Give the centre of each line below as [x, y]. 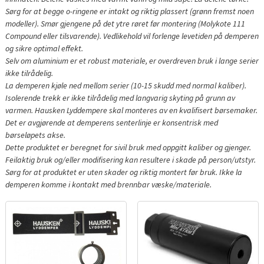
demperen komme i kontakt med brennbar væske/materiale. [108, 184]
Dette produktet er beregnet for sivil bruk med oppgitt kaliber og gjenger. [128, 147]
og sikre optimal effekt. [44, 48]
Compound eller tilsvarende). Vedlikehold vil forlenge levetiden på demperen [132, 36]
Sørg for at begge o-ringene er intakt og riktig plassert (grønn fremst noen [129, 11]
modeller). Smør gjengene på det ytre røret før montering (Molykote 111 [125, 23]
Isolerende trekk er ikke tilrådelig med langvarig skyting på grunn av [120, 98]
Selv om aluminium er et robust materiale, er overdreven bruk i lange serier [132, 60]
